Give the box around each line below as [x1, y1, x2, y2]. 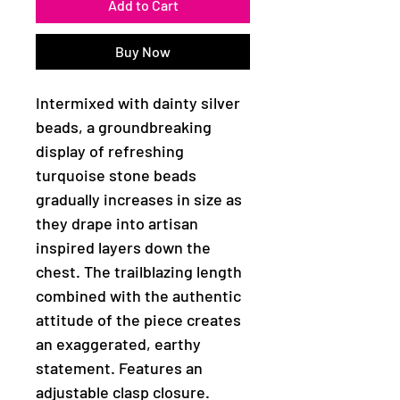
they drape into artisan [36, 213, 198, 233]
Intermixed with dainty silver [36, 93, 240, 112]
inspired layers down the [36, 237, 211, 257]
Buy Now [115, 43, 171, 60]
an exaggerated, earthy [36, 334, 201, 354]
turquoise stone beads [36, 165, 196, 185]
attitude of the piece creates [36, 310, 241, 329]
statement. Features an [36, 358, 203, 378]
